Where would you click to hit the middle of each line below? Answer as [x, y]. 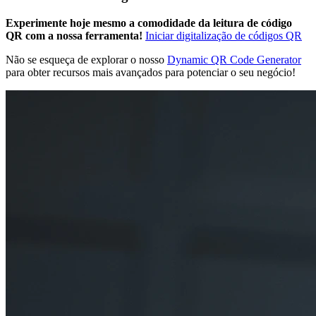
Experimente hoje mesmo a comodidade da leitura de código [149, 23]
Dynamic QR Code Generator [234, 59]
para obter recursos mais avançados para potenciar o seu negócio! [151, 72]
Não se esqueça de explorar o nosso [86, 59]
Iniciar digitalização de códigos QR [224, 35]
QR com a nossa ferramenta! [74, 35]
